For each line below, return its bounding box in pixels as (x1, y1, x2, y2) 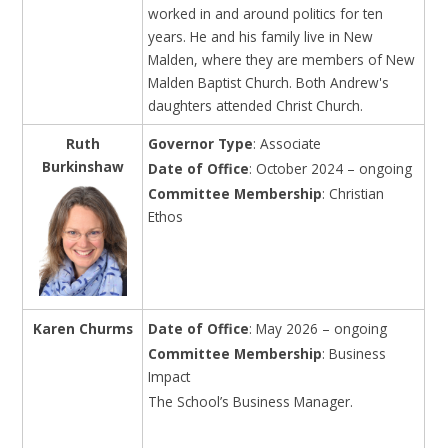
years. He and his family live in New (148, 26, 374, 46)
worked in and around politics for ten (148, 3, 384, 23)
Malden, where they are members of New (148, 49, 416, 69)
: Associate (253, 133, 322, 153)
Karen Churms (32, 318, 133, 338)
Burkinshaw (41, 156, 124, 176)
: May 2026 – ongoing (249, 318, 388, 338)
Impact (148, 366, 191, 386)
